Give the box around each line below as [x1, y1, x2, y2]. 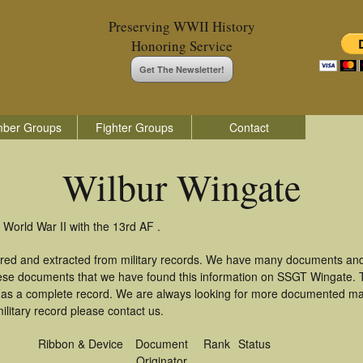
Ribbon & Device [38, 335, 123, 352]
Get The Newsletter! [139, 63, 224, 75]
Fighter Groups [96, 119, 173, 135]
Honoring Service [130, 36, 233, 55]
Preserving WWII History [108, 17, 255, 36]
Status [238, 335, 271, 352]
